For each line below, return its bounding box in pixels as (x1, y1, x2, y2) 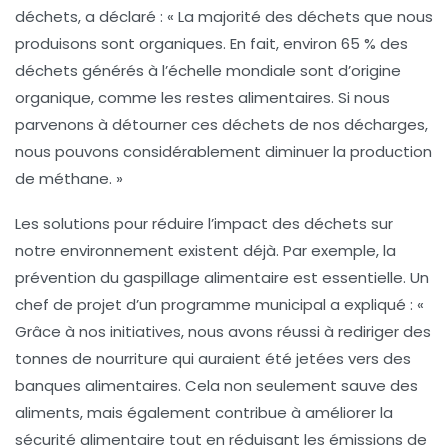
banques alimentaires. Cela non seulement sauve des (15, 375, 418, 397)
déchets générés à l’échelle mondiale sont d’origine (15, 60, 401, 82)
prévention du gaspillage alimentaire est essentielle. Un (15, 267, 429, 289)
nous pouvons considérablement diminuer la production (15, 141, 432, 163)
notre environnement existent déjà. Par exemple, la (15, 240, 396, 262)
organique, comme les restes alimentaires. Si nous (15, 87, 390, 109)
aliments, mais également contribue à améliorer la (15, 402, 393, 424)
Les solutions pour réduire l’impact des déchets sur (15, 213, 393, 235)
